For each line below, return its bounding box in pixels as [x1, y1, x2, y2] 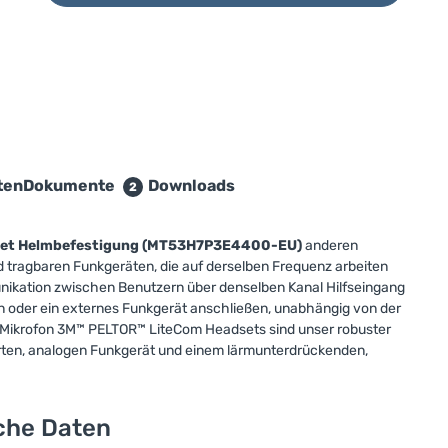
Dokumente [23, 176, 118, 195]
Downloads [148, 176, 235, 195]
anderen [302, 237, 358, 254]
